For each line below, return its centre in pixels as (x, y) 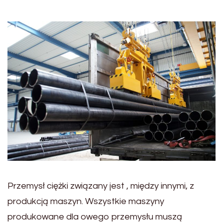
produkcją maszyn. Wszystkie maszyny (86, 201)
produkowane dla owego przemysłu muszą (95, 217)
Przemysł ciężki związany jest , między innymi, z (101, 186)
